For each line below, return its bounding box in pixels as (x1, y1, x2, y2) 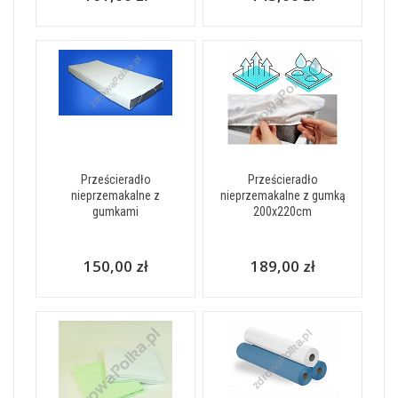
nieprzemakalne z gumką (219, 188, 346, 203)
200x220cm (253, 204, 312, 219)
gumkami (92, 204, 139, 219)
